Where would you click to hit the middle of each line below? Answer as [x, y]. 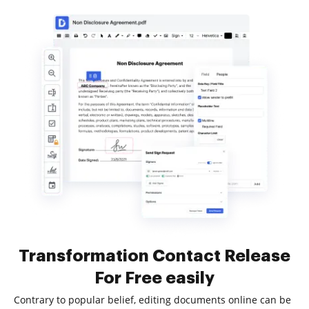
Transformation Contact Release [154, 256]
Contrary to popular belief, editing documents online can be [152, 300]
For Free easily [154, 278]
